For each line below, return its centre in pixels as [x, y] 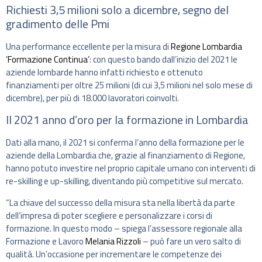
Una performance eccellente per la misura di [88, 46]
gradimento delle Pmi [58, 23]
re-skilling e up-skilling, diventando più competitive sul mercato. [125, 181]
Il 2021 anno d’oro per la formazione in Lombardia [127, 120]
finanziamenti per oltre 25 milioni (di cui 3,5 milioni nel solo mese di [129, 85]
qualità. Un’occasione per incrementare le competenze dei [114, 254]
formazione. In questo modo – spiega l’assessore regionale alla [124, 228]
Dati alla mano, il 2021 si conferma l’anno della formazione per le [125, 143]
